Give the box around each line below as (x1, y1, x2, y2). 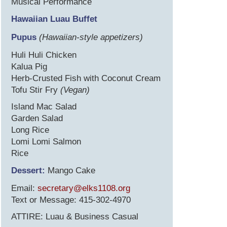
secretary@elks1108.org (37, 183, 130, 193)
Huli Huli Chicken (11, 50, 77, 60)
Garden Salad (11, 113, 63, 123)
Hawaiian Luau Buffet (11, 14, 97, 24)
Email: (11, 183, 37, 193)
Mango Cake (45, 165, 95, 175)
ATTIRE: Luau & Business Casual (11, 211, 138, 221)
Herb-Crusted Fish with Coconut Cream (11, 73, 161, 83)
